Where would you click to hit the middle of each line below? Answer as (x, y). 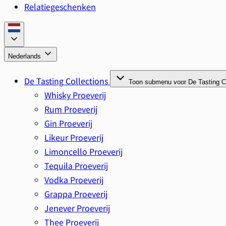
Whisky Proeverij (75, 95)
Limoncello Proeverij (83, 151)
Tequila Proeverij (76, 165)
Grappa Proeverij (76, 194)
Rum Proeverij (71, 109)
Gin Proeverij (68, 123)
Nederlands (25, 56)
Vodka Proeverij (74, 180)
